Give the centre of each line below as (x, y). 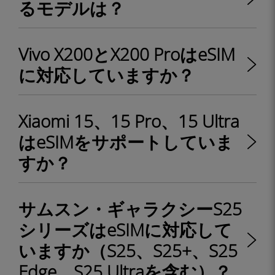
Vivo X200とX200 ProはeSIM (127, 54)
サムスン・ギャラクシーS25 (130, 209)
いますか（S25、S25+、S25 (128, 250)
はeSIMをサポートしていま (126, 142)
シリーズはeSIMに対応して (125, 230)
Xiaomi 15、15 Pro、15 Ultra (129, 121)
